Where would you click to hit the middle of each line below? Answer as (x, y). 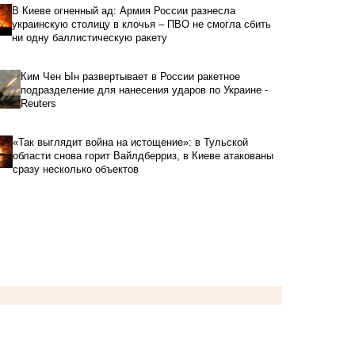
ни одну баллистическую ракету (89, 38)
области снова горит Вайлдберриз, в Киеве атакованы (143, 156)
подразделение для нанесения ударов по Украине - (145, 90)
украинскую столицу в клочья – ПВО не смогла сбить (141, 25)
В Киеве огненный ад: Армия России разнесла (123, 11)
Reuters (39, 104)
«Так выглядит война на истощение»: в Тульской (130, 143)
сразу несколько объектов (75, 170)
